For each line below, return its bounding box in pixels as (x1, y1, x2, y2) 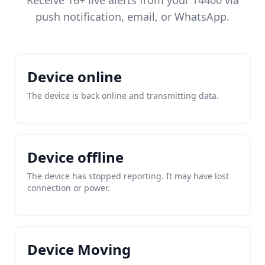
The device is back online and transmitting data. (27, 90, 219, 101)
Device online (27, 67, 122, 86)
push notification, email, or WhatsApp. (35, 9, 230, 24)
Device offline (27, 147, 124, 167)
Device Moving (27, 240, 131, 259)
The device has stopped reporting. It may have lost (27, 170, 229, 182)
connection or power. (27, 182, 110, 193)
